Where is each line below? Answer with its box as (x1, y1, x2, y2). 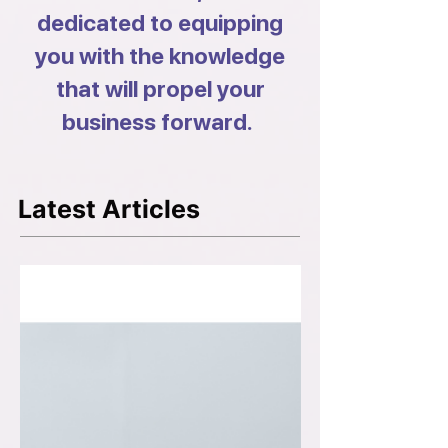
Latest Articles (18, 194, 200, 224)
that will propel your (55, 75, 265, 103)
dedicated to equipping (37, 9, 283, 37)
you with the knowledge (35, 42, 285, 70)
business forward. (62, 108, 258, 136)
